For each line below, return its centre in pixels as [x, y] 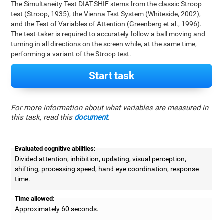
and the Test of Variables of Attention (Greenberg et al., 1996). [107, 24]
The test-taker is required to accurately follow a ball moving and [108, 34]
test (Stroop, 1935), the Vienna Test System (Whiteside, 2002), [106, 14]
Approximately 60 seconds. [57, 209]
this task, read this [43, 117]
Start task [111, 76]
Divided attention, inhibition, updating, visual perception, [101, 159]
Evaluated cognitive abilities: [56, 149]
